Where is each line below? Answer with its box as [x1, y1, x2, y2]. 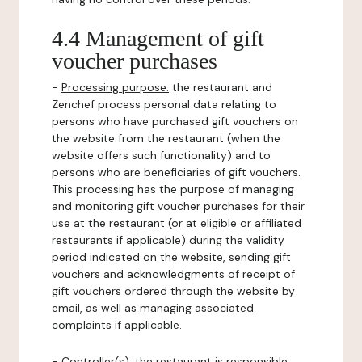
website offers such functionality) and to [52, 148, 271, 162]
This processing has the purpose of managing [52, 182, 294, 196]
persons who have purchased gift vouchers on [52, 114, 298, 128]
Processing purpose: [61, 80, 169, 95]
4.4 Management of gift [52, 26, 264, 51]
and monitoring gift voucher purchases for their [52, 199, 305, 213]
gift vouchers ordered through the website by [52, 284, 295, 298]
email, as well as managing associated [52, 301, 254, 315]
